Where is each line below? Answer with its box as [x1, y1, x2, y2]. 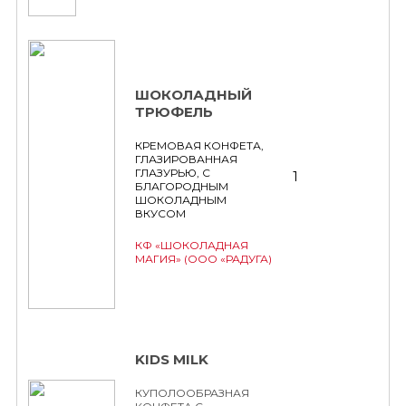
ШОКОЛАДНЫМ [135, 193, 227, 207]
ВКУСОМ [135, 207, 186, 220]
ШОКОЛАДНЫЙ [135, 86, 252, 103]
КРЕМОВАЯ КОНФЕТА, [135, 139, 264, 152]
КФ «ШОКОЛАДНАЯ [135, 238, 248, 252]
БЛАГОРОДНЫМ [135, 179, 228, 193]
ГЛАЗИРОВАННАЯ [135, 152, 237, 166]
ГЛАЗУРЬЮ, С [135, 166, 210, 179]
